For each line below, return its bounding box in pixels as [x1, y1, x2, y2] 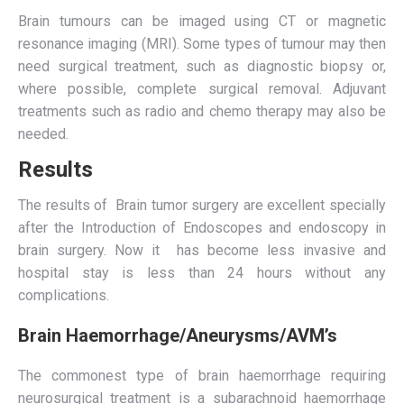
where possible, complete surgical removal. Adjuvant [18, 80, 386, 97]
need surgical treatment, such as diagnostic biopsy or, [18, 58, 386, 75]
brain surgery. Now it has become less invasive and [18, 242, 386, 259]
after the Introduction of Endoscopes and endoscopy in [18, 219, 386, 236]
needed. [18, 125, 69, 142]
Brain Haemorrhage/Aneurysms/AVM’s [18, 325, 337, 346]
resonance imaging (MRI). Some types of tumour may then [18, 35, 386, 52]
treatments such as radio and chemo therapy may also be [18, 103, 386, 120]
